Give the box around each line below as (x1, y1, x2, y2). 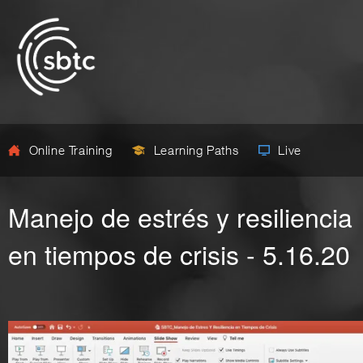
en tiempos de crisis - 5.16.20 (8, 235, 350, 272)
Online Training (25, 143, 117, 157)
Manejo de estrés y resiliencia (8, 198, 352, 235)
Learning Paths (150, 143, 242, 157)
